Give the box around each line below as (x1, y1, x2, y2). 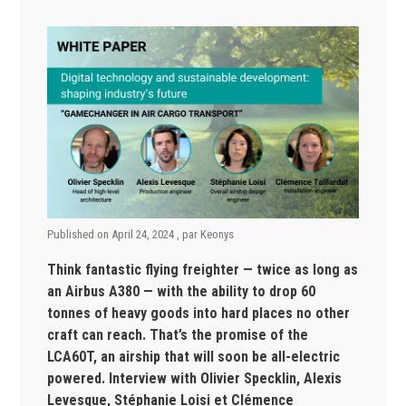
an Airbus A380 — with (47, 283, 188, 301)
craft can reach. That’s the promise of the (47, 326, 309, 344)
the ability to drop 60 (187, 283, 316, 301)
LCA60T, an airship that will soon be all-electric (47, 348, 341, 366)
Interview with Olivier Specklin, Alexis (109, 370, 343, 388)
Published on (47, 227, 112, 242)
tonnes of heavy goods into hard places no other (47, 304, 351, 323)
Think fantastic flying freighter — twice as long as (47, 261, 359, 279)
